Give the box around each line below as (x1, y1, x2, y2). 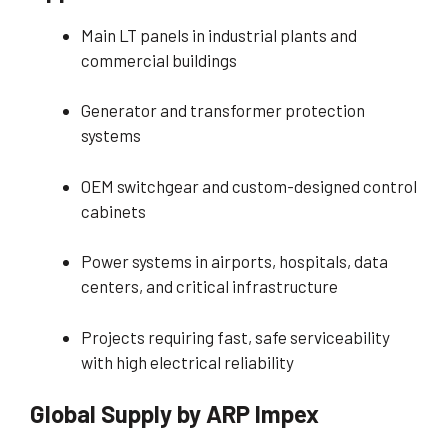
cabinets (81, 200, 146, 221)
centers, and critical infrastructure (81, 276, 338, 297)
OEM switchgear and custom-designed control (81, 175, 417, 196)
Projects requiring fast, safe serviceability (81, 326, 390, 347)
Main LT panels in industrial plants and (81, 24, 357, 45)
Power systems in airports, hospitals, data (81, 251, 388, 272)
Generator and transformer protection (81, 100, 365, 121)
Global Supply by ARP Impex (30, 399, 319, 429)
